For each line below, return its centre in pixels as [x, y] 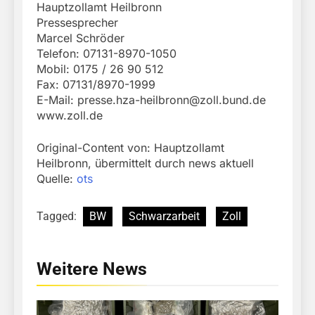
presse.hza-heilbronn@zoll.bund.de [172, 100]
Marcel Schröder [81, 38]
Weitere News [92, 269]
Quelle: [57, 179]
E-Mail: [57, 100]
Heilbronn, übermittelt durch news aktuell [145, 163]
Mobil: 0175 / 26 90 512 [100, 69]
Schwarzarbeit [164, 217]
